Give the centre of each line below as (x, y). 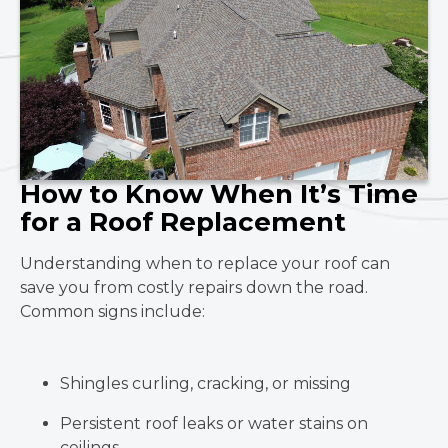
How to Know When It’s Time (219, 193)
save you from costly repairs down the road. (194, 287)
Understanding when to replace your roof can (205, 263)
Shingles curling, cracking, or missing (205, 383)
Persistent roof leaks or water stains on (214, 423)
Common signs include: (112, 311)
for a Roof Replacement (183, 221)
